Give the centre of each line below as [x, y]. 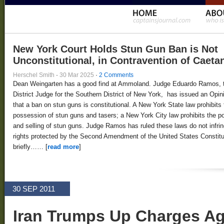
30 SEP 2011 [34, 189]
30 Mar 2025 [77, 75]
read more [63, 147]
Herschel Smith [34, 75]
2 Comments [116, 75]
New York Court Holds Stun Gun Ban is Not [115, 49]
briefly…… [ [30, 147]
